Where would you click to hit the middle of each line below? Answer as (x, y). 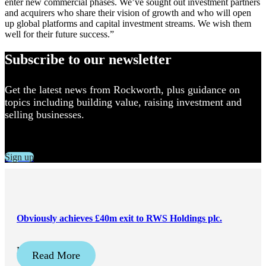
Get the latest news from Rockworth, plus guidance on (122, 90)
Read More (56, 255)
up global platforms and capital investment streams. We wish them (128, 24)
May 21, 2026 (43, 250)
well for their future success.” (59, 34)
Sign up (19, 157)
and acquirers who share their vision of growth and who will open (128, 13)
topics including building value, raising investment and (123, 102)
